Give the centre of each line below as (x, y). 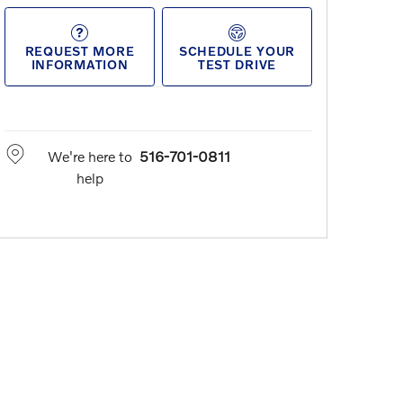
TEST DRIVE (237, 64)
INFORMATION (80, 64)
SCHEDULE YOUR (237, 50)
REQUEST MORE (80, 50)
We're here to (90, 156)
